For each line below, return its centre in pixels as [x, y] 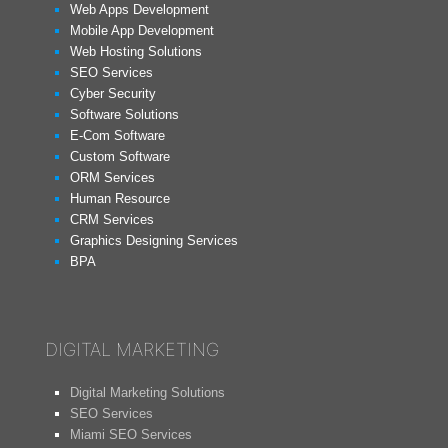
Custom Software [120, 156]
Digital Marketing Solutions [147, 392]
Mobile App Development [142, 30]
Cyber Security [113, 93]
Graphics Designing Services [154, 240]
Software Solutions [124, 114]
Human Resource [120, 198]
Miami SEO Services [131, 434]
